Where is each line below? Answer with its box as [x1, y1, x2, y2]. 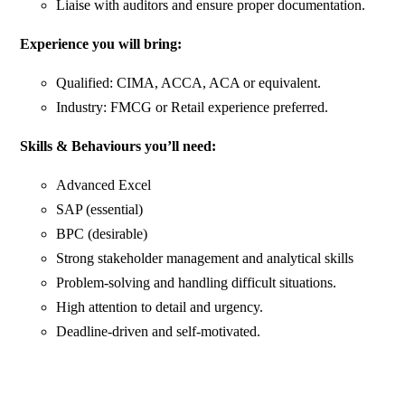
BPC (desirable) [56, 226, 148, 242]
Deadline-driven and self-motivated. [56, 324, 261, 340]
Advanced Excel [56, 177, 152, 193]
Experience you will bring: [20, 36, 183, 52]
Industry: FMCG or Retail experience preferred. [56, 99, 329, 116]
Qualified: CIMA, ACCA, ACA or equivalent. [56, 75, 322, 91]
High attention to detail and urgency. [56, 299, 264, 316]
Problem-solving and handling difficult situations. [56, 275, 337, 291]
